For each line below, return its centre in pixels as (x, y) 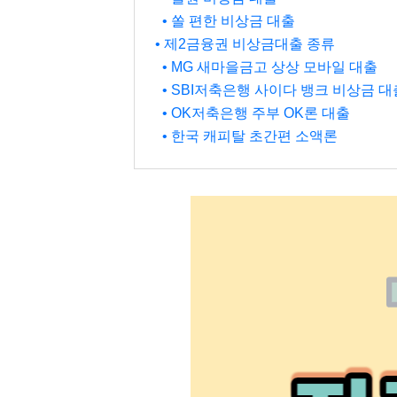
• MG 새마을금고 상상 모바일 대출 (269, 67)
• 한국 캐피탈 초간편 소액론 (249, 136)
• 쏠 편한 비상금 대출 (228, 21)
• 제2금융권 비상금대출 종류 (246, 44)
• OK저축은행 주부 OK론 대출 (256, 113)
